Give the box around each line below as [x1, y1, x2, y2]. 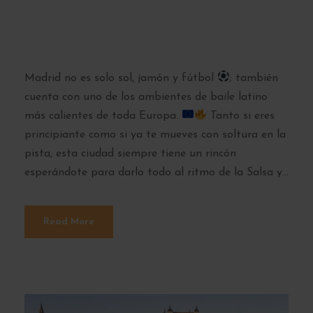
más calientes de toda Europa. [24, 110, 182, 122]
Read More [43, 216, 94, 227]
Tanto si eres [207, 110, 275, 122]
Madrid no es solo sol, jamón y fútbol [24, 72, 217, 84]
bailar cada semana [24, 24, 284, 51]
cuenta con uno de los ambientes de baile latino [24, 91, 268, 103]
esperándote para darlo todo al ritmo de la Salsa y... [24, 166, 289, 178]
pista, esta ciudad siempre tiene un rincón [24, 147, 236, 159]
